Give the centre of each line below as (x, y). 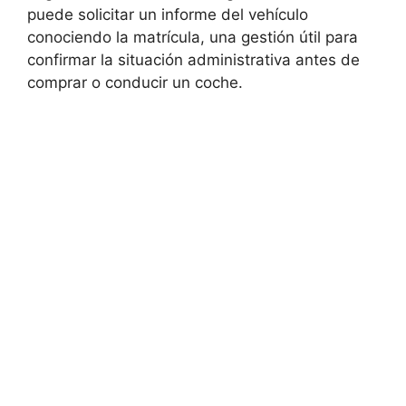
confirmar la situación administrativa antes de (193, 60)
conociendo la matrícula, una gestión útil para (193, 38)
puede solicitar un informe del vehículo (168, 15)
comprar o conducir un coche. (135, 83)
